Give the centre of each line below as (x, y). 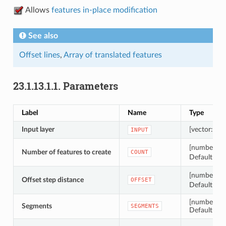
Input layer (38, 129)
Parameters (90, 86)
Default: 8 (205, 210)
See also (43, 36)
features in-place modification (104, 10)
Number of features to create (66, 152)
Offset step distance (52, 180)
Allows (37, 10)
